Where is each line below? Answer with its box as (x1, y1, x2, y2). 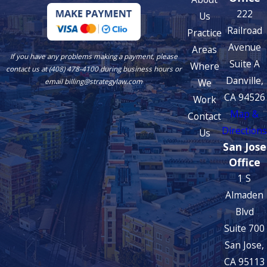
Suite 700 (224, 222, 265, 235)
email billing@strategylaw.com (45, 76, 142, 86)
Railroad (226, 24, 262, 38)
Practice (187, 26, 222, 40)
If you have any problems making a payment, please (10, 51, 178, 61)
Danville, (225, 74, 263, 88)
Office (228, 155, 260, 170)
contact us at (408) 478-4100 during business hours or (5, 64, 182, 73)
